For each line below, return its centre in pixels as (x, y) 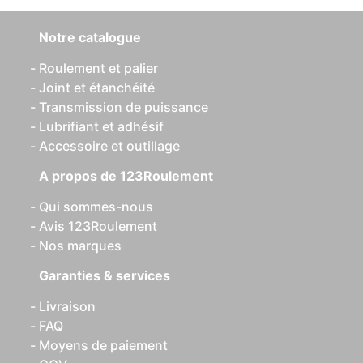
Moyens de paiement (103, 345)
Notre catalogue (90, 37)
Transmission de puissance (124, 107)
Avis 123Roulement (98, 226)
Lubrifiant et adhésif (101, 126)
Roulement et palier (98, 68)
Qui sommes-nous (96, 207)
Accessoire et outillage (109, 146)
